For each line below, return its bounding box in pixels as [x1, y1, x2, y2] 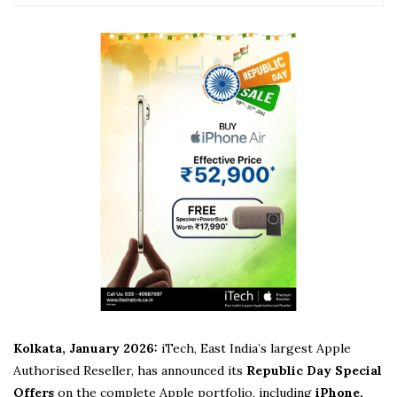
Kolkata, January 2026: [13, 339, 161, 356]
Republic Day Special [246, 362, 382, 378]
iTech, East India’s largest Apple [161, 339, 351, 356]
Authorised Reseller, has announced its [13, 362, 246, 378]
